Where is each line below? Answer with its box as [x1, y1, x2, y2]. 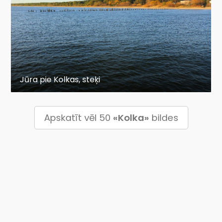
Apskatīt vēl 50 [44, 111, 113, 124]
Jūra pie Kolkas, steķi [20, 73, 101, 85]
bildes [149, 111, 178, 124]
